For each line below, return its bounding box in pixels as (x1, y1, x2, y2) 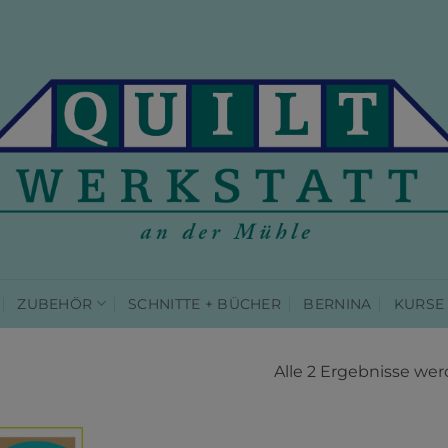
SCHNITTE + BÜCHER (128, 294, 282, 313)
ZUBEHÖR (17, 294, 93, 313)
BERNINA (303, 294, 372, 313)
